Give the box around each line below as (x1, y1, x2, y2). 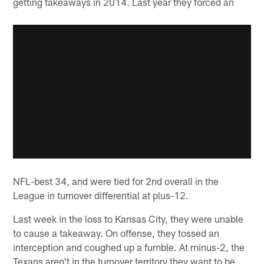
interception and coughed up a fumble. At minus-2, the (13, 240, 245, 253)
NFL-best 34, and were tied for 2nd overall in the (13, 174, 219, 187)
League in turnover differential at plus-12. (13, 189, 189, 201)
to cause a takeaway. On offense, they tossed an (13, 226, 220, 239)
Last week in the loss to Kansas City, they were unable (13, 212, 244, 225)
